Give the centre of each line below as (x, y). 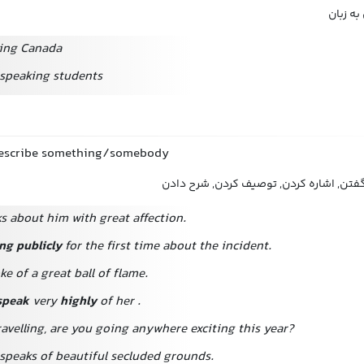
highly (78, 302)
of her (117, 302)
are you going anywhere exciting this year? (172, 329)
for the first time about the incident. (167, 247)
